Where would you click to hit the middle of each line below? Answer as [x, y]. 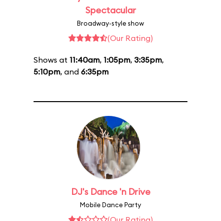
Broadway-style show [110, 23]
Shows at [52, 60]
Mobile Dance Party [110, 205]
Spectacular [110, 10]
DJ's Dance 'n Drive [110, 192]
